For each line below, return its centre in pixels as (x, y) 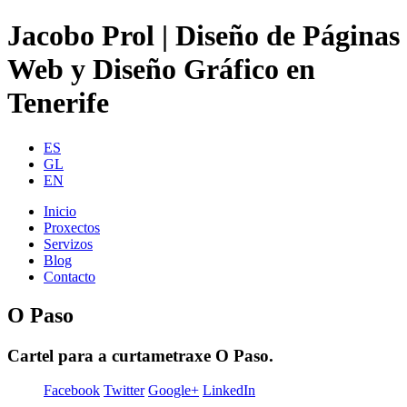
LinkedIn (229, 391)
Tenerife (58, 103)
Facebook (72, 391)
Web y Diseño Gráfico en (161, 69)
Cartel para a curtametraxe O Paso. (140, 355)
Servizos (68, 243)
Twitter (124, 391)
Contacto (69, 276)
